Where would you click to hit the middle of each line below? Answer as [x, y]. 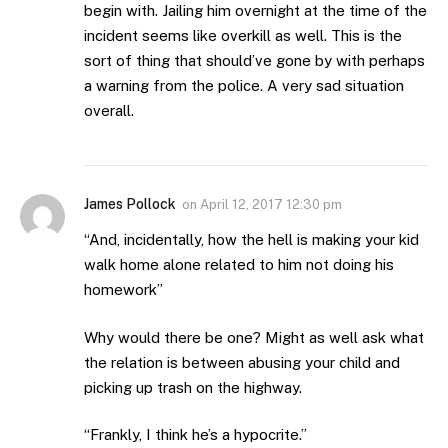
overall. [109, 111]
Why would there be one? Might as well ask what [254, 337]
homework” [123, 290]
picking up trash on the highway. [193, 387]
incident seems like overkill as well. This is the [243, 36]
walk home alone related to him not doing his [239, 265]
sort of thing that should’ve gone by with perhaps [254, 61]
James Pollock [130, 204]
